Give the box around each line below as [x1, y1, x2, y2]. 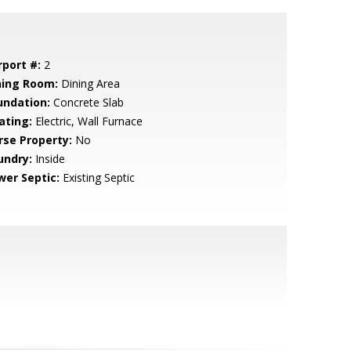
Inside [31, 151, 65, 166]
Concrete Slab [49, 95, 124, 110]
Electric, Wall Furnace [31, 114, 143, 128]
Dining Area [57, 76, 120, 91]
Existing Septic [59, 170, 135, 185]
